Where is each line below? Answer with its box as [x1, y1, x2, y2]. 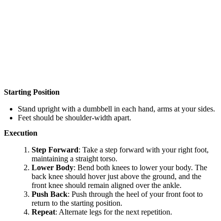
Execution [4, 129, 37, 138]
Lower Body [32, 163, 74, 172]
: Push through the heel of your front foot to [68, 190, 203, 199]
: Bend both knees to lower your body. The [74, 163, 207, 172]
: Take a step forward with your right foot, [78, 146, 209, 154]
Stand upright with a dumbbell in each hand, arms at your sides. [18, 105, 215, 113]
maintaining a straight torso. [32, 154, 117, 163]
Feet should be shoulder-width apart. [18, 113, 131, 122]
